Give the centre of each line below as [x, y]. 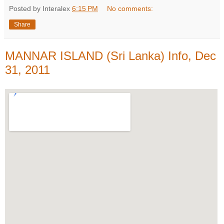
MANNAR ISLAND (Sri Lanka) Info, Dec [110, 55]
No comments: [130, 8]
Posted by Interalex [40, 8]
